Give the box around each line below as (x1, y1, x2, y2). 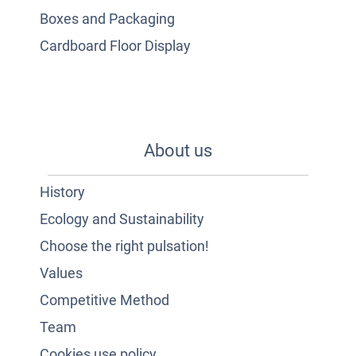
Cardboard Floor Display (40, 37, 191, 54)
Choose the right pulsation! (40, 237, 209, 254)
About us (144, 140, 212, 161)
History (40, 183, 85, 200)
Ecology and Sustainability (40, 210, 204, 227)
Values (40, 264, 83, 281)
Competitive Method (40, 291, 169, 308)
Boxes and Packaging (40, 10, 175, 27)
